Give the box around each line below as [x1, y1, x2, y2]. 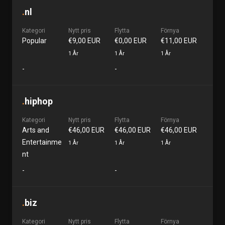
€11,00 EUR [161, 37, 197, 45]
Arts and [22, 126, 49, 134]
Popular [22, 37, 47, 45]
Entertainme [22, 138, 62, 146]
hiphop [25, 96, 53, 106]
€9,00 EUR [68, 37, 100, 45]
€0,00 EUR [115, 37, 147, 45]
